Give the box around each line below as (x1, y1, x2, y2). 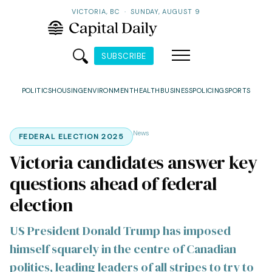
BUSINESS (160, 86, 193, 95)
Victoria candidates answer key (10, 150, 257, 175)
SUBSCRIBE (101, 50, 146, 61)
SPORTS (224, 86, 251, 95)
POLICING (192, 86, 225, 95)
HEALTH (134, 86, 160, 95)
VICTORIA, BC (72, 7, 120, 16)
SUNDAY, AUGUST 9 (131, 7, 200, 16)
